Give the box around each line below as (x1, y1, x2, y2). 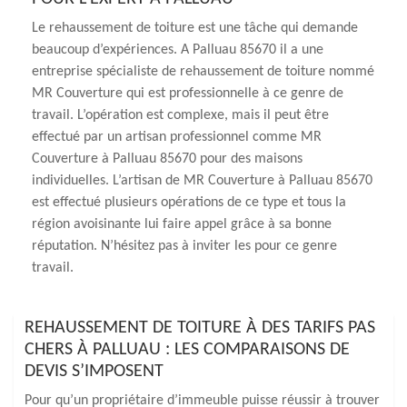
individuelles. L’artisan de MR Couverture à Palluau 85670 (32, 174, 372, 188)
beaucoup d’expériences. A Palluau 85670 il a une (32, 43, 323, 57)
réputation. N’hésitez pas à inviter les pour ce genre (32, 239, 337, 253)
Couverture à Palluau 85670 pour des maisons (32, 152, 303, 166)
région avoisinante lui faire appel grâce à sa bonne (32, 217, 332, 232)
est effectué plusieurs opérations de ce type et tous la (32, 195, 346, 210)
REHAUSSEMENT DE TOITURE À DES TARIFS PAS (25, 319, 375, 337)
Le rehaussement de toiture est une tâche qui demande (32, 21, 358, 35)
